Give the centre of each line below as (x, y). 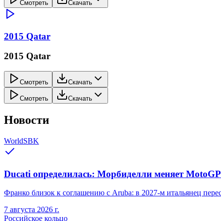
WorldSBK (21, 141)
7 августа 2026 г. (32, 210)
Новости (27, 120)
